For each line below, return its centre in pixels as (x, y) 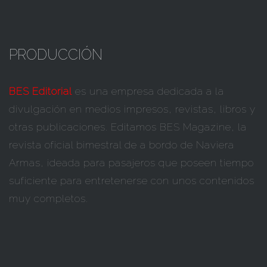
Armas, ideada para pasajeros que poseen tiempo (131, 162)
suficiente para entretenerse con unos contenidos (132, 180)
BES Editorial (41, 91)
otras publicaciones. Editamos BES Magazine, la (128, 127)
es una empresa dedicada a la (148, 91)
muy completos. (49, 198)
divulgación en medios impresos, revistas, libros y (132, 109)
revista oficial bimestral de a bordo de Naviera (122, 145)
